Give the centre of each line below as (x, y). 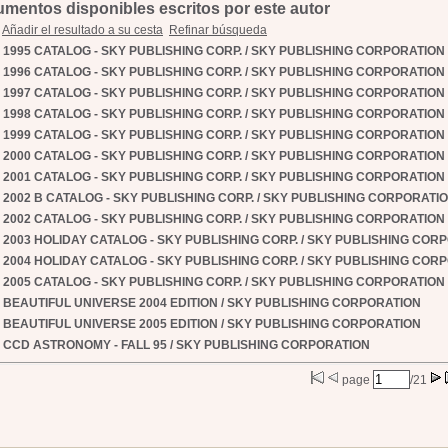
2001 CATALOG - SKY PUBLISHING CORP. (122, 177)
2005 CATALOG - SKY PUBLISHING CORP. (122, 282)
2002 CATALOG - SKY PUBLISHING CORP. (122, 219)
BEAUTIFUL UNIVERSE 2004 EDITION (110, 303)
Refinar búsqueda (218, 30)
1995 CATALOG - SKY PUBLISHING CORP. (122, 51)
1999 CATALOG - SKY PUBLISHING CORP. (122, 135)
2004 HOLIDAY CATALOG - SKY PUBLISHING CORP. (150, 261)
